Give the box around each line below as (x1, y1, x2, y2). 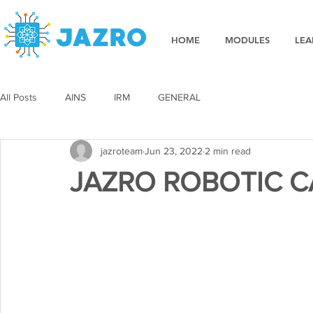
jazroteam (101, 145, 143, 156)
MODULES (225, 34, 270, 45)
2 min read (205, 145, 251, 156)
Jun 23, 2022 (145, 145, 203, 156)
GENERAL (158, 91, 201, 103)
